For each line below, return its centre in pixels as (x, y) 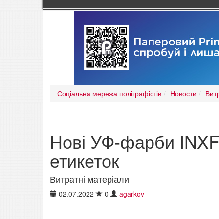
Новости (183, 94)
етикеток (85, 160)
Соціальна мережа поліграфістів (109, 94)
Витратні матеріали (89, 179)
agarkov (132, 194)
